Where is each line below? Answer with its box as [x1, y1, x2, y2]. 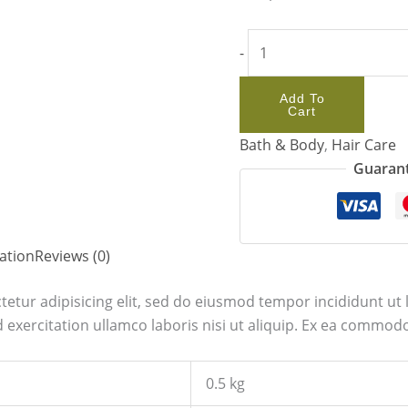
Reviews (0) [34, 246, 110, 267]
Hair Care [331, 135, 397, 156]
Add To [279, 91, 325, 107]
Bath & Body [240, 135, 325, 156]
